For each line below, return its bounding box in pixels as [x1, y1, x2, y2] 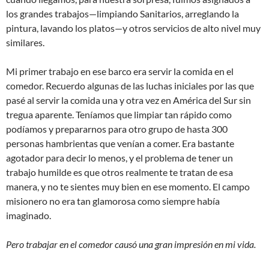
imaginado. [6, 210, 51, 222]
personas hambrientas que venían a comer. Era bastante [6, 138, 234, 150]
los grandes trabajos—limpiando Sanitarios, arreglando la [6, 8, 239, 20]
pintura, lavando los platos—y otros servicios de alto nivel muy [6, 22, 261, 34]
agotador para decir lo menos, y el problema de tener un [6, 152, 233, 164]
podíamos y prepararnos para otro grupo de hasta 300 [6, 123, 228, 135]
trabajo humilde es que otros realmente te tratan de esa [6, 166, 233, 178]
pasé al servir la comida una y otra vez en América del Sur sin [6, 94, 251, 106]
